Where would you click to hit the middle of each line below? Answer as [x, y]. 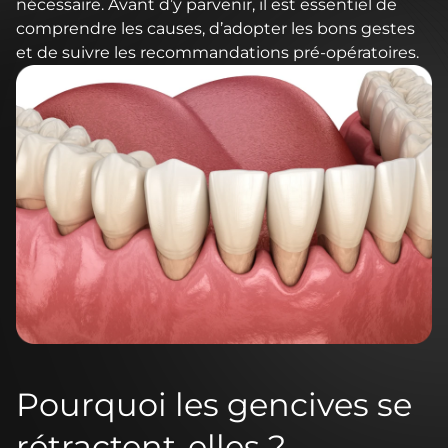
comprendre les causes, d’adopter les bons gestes [215, 28]
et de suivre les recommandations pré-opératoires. [217, 52]
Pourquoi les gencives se [214, 404]
